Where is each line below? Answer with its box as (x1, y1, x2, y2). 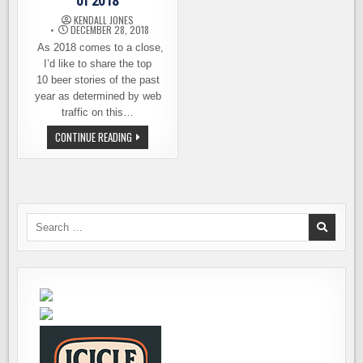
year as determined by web (34, 90, 161, 102)
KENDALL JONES (74, 13, 135, 27)
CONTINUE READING (55, 129, 133, 145)
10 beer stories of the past (36, 74, 160, 86)
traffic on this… (62, 106, 135, 118)
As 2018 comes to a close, (32, 41, 164, 53)
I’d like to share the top (44, 58, 152, 70)
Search (26, 214, 60, 226)
